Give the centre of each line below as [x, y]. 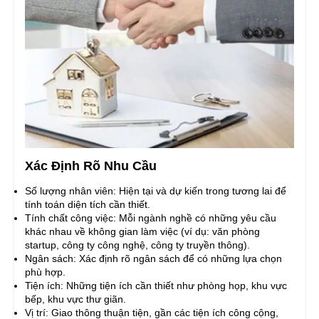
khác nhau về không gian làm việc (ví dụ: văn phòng [142, 231]
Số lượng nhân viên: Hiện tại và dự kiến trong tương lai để [156, 190]
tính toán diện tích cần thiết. [88, 204]
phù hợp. [45, 272]
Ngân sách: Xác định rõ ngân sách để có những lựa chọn [153, 258]
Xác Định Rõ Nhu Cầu [91, 166]
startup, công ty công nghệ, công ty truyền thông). [137, 245]
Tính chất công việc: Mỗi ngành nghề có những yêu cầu [151, 218]
